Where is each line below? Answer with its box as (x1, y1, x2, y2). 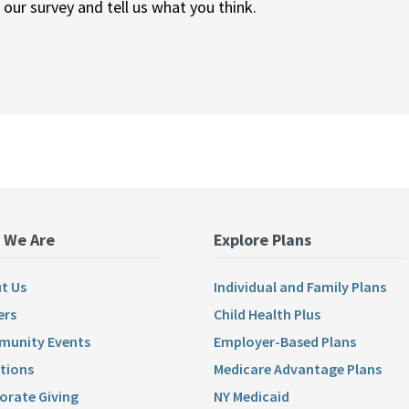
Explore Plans (213, 229, 311, 251)
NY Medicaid (213, 387, 289, 406)
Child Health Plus (213, 305, 320, 324)
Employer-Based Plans (213, 332, 356, 351)
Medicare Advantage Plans (213, 360, 382, 379)
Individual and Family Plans (213, 278, 386, 297)
